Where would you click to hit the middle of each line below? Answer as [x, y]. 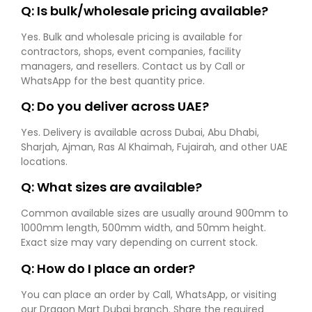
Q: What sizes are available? [111, 187]
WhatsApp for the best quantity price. [113, 80]
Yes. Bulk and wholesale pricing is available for [132, 37]
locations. [44, 162]
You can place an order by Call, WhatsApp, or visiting [149, 294]
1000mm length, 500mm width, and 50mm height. [143, 228]
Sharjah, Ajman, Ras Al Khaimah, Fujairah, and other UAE [154, 147]
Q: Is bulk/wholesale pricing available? [145, 10]
